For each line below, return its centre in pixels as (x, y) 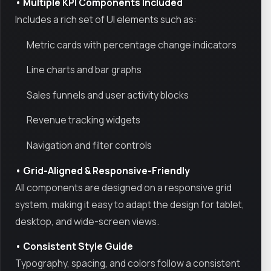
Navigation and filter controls (90, 145)
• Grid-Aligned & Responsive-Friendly (103, 170)
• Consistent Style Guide (74, 247)
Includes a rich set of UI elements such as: (106, 20)
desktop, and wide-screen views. (87, 221)
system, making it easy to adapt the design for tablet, (130, 204)
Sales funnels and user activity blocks (108, 95)
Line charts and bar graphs (84, 70)
